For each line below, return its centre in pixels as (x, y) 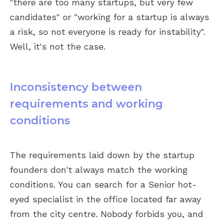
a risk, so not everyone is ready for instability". (108, 32)
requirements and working (86, 104)
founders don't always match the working (99, 170)
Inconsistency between (76, 87)
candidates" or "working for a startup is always (110, 17)
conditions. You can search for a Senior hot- (103, 184)
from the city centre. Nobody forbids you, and (107, 214)
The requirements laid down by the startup (102, 155)
